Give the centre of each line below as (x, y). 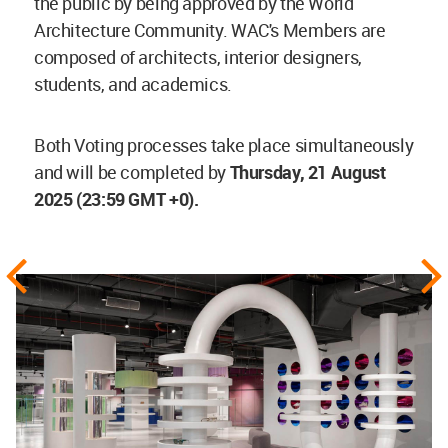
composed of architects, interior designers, (198, 57)
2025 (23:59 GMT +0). (116, 199)
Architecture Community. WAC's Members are (210, 30)
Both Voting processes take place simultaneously (224, 145)
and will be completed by (132, 172)
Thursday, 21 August (307, 172)
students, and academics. (135, 84)
